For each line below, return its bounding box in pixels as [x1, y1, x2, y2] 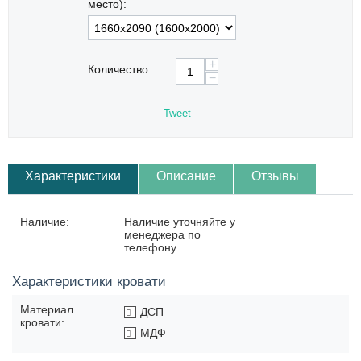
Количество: [88, 63, 151, 77]
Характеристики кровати [12, 274, 166, 290]
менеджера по [124, 228, 201, 242]
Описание [156, 169, 216, 184]
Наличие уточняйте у [124, 215, 235, 229]
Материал [20, 303, 73, 317]
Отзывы [251, 169, 299, 184]
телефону [124, 241, 176, 255]
